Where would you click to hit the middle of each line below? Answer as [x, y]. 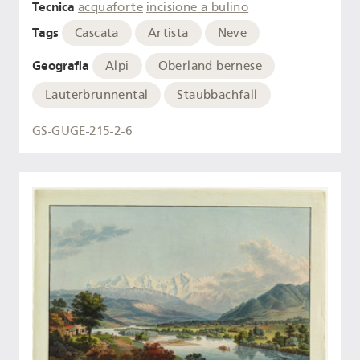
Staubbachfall [217, 94]
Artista [168, 33]
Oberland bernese [210, 65]
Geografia [61, 65]
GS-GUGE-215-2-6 [82, 131]
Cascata [97, 33]
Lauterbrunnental [97, 94]
